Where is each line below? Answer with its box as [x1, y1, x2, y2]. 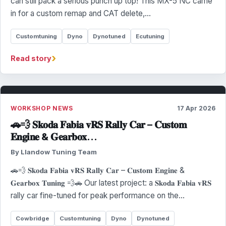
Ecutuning [136, 32, 164, 40]
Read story [11, 54, 51, 63]
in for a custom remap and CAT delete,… [11, 9, 151, 18]
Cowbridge [16, 214, 49, 222]
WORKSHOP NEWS [11, 104, 73, 112]
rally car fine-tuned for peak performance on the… [11, 191, 185, 200]
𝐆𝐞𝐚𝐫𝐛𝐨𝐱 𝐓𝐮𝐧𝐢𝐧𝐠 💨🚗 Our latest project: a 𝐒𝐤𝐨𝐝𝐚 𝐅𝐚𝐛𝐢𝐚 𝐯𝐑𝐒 [11, 178, 211, 188]
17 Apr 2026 [177, 104, 215, 112]
